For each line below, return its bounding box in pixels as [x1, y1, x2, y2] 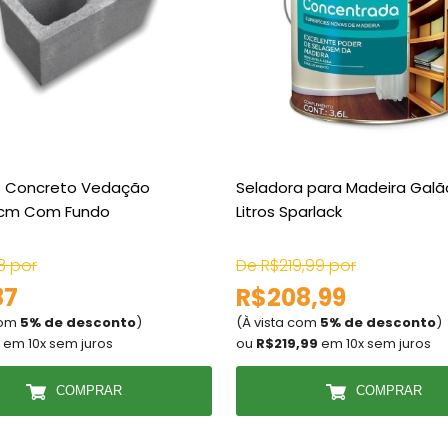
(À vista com [236, 313, 320, 332]
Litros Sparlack [236, 201, 342, 222]
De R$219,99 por [236, 254, 356, 277]
